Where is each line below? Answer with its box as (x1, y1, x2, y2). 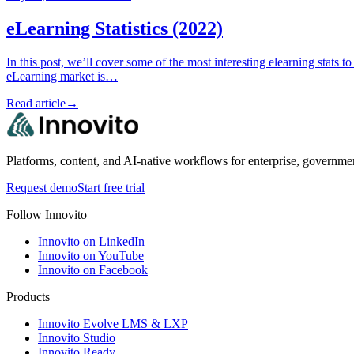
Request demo (6, 181, 77, 195)
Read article (6, 96, 66, 111)
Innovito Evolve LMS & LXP (38, 317, 188, 331)
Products (6, 290, 50, 304)
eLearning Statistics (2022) (6, 18, 223, 40)
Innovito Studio (38, 331, 115, 345)
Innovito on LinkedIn (38, 235, 145, 249)
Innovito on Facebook (38, 263, 148, 277)
